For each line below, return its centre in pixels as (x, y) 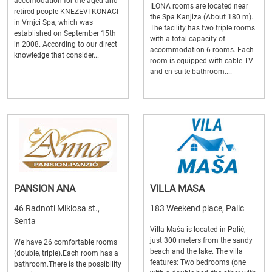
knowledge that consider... (56, 55)
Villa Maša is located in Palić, (198, 229)
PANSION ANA (45, 188)
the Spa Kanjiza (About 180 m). (202, 17)
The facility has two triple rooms (202, 28)
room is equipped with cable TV (202, 60)
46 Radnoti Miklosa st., (57, 208)
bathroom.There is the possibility (68, 264)
